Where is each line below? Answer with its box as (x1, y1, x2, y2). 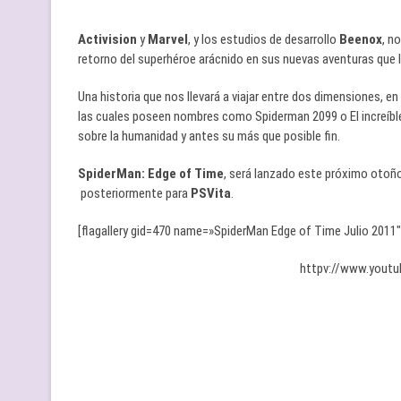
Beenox (339, 31, 382, 48)
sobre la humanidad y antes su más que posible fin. (78, 128, 340, 145)
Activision (78, 31, 140, 48)
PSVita (191, 185, 231, 202)
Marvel (148, 31, 188, 48)
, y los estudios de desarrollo (188, 31, 339, 48)
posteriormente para (78, 185, 191, 202)
